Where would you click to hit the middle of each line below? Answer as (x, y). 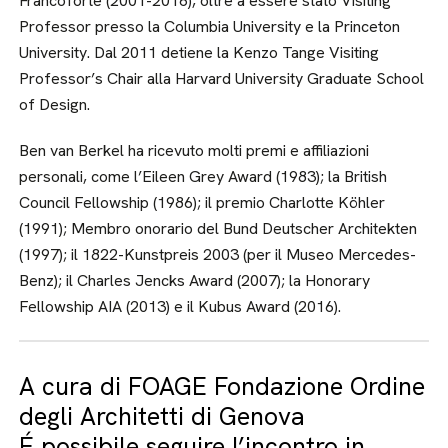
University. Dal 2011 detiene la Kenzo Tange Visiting (199, 52)
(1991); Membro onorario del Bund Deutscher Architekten (218, 228)
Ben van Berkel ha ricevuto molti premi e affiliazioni (194, 150)
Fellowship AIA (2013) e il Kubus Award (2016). (180, 306)
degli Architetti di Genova (162, 416)
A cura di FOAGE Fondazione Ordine (222, 386)
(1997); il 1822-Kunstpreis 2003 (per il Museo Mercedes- (218, 254)
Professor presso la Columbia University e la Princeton (210, 26)
